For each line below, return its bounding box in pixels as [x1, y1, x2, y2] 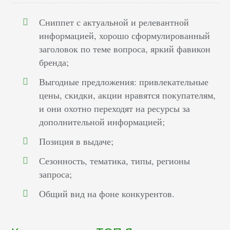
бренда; [39, 56, 69, 69]
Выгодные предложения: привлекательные [39, 75, 209, 88]
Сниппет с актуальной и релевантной [39, 16, 189, 29]
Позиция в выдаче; [39, 135, 114, 148]
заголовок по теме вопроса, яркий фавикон [39, 43, 211, 55]
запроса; [39, 168, 72, 181]
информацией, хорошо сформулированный [39, 29, 210, 42]
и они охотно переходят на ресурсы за [39, 102, 190, 115]
